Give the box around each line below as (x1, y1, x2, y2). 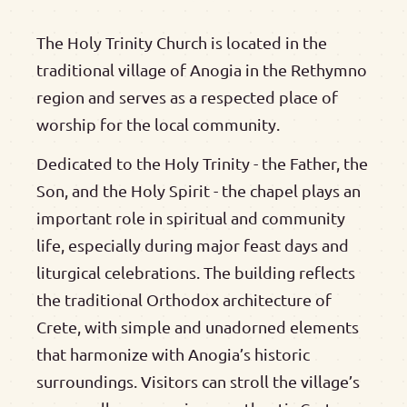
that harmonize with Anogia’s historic (36, 343, 310, 363)
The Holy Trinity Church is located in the (36, 33, 327, 52)
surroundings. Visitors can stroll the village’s (36, 371, 360, 391)
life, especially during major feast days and (36, 234, 349, 254)
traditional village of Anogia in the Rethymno (36, 60, 367, 79)
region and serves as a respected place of (36, 87, 338, 106)
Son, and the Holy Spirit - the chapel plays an (36, 180, 361, 200)
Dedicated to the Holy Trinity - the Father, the (36, 153, 368, 173)
